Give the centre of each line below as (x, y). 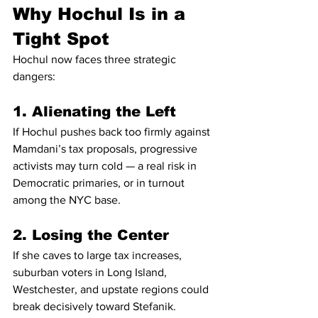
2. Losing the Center (91, 235)
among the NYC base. (67, 200)
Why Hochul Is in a (102, 14)
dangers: (34, 76)
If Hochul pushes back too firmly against (113, 132)
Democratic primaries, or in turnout (100, 183)
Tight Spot (61, 39)
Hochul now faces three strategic (96, 59)
